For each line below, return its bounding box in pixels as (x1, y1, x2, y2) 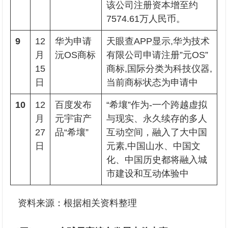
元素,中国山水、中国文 (106, 141, 201, 151)
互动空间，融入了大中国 (106, 127, 208, 137)
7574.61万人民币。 (106, 14, 186, 24)
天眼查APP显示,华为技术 (106, 36, 210, 46)
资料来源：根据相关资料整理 (10, 198, 137, 208)
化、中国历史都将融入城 (106, 155, 208, 165)
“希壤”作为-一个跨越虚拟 (106, 100, 208, 110)
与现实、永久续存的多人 (106, 113, 208, 124)
